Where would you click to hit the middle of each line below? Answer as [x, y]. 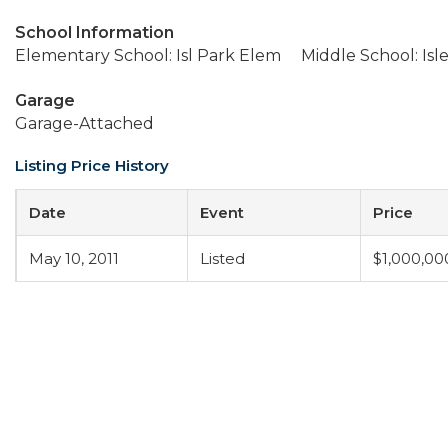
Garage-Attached [84, 123]
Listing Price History [92, 165]
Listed [222, 258]
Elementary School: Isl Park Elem [148, 55]
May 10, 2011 [74, 258]
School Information [94, 32]
